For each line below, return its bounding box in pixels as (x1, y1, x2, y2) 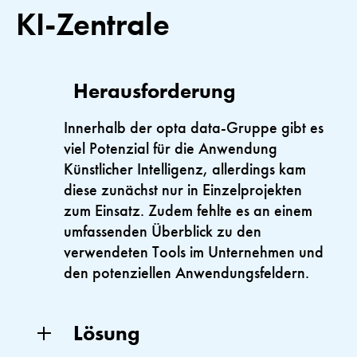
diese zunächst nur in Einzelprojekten (64, 179, 302, 201)
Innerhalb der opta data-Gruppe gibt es (64, 117, 324, 139)
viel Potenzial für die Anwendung (64, 138, 277, 159)
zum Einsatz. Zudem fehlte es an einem (64, 200, 312, 222)
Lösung (73, 320, 139, 347)
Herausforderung (73, 77, 235, 105)
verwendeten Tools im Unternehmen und (64, 241, 324, 263)
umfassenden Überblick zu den (64, 221, 261, 242)
